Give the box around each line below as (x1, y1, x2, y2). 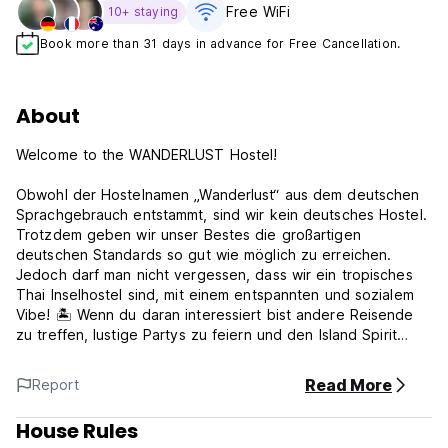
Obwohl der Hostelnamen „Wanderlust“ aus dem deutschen (16, 186, 420, 204)
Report (32, 376, 79, 394)
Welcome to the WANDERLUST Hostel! (16, 146, 278, 164)
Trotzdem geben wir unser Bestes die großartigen (16, 226, 361, 244)
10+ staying (108, 4, 179, 19)
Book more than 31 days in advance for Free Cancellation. (40, 35, 401, 51)
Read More (305, 375, 392, 396)
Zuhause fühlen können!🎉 (16, 366, 195, 384)
